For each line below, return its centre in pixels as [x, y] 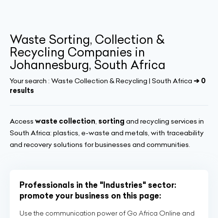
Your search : [30, 81]
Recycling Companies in [77, 52]
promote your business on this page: [90, 196]
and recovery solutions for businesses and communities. [100, 145]
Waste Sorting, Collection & [87, 39]
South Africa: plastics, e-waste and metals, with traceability [107, 133]
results [22, 91]
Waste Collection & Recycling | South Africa [122, 81]
